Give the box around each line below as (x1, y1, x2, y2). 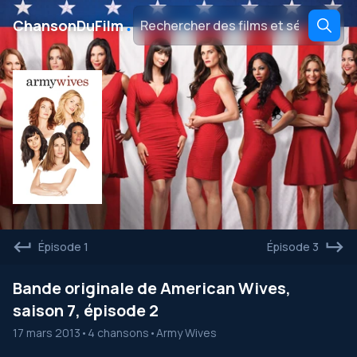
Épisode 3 (267, 239, 319, 254)
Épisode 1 (38, 239, 88, 254)
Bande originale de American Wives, (13, 277, 291, 299)
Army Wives (156, 325, 217, 340)
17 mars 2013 (13, 325, 80, 340)
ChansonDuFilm (13, 16, 124, 35)
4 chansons (88, 325, 149, 340)
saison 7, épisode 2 (13, 300, 159, 321)
